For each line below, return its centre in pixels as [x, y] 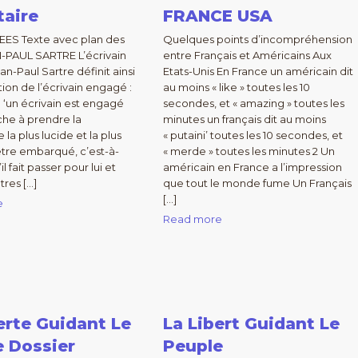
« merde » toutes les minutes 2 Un [249, 151]
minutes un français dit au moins [244, 119]
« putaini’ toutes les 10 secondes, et [253, 135]
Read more [192, 219]
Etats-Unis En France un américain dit [258, 71]
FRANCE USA [217, 16]
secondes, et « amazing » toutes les [253, 103]
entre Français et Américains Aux [247, 55]
